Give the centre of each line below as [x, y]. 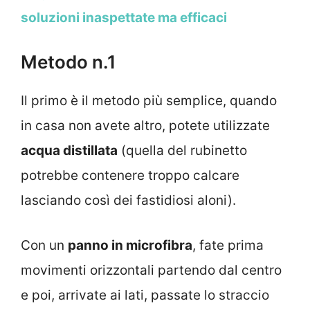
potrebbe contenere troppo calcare [130, 176]
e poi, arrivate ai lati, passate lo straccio [145, 295]
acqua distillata [69, 151]
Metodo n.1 [69, 62]
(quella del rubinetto [182, 151]
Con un [44, 245]
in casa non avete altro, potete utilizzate [145, 126]
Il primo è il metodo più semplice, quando [149, 101]
